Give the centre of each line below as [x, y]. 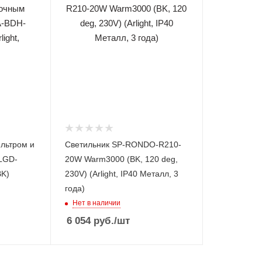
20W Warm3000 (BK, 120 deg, [121, 159]
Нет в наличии [96, 203]
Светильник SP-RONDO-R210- [123, 144]
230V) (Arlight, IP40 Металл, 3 [121, 173]
